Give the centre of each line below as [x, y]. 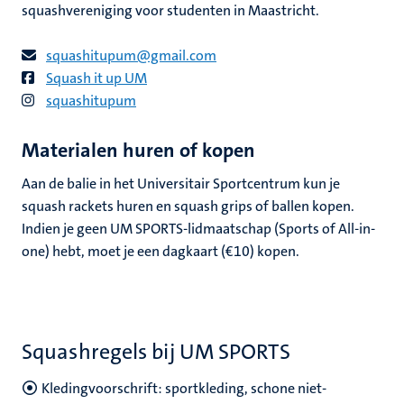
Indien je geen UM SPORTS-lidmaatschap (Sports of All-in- [198, 229]
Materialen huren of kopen [138, 150]
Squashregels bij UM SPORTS [156, 352]
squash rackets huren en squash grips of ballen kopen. [188, 206]
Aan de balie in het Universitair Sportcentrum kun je [181, 184]
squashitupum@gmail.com [131, 55]
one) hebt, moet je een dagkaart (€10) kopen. [161, 251]
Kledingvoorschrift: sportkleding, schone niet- [184, 388]
